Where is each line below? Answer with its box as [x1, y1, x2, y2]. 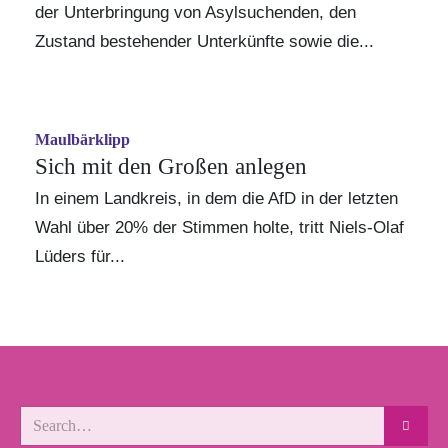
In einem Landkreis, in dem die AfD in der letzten [35, 188, 398, 208]
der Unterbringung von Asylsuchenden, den [35, 2, 356, 22]
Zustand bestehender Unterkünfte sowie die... [35, 31, 374, 51]
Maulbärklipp [35, 130, 130, 148]
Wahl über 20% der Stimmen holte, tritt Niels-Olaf [35, 217, 404, 237]
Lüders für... [35, 246, 125, 266]
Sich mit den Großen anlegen [35, 153, 307, 179]
